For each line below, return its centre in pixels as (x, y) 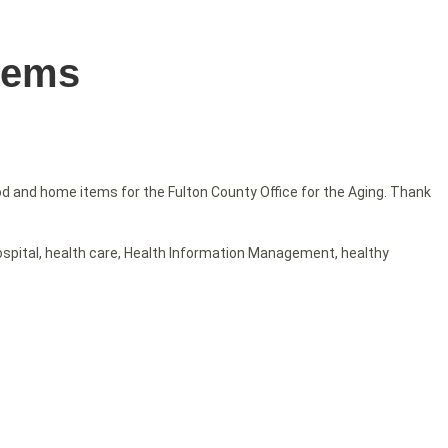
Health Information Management (229, 253)
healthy (365, 253)
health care (81, 253)
